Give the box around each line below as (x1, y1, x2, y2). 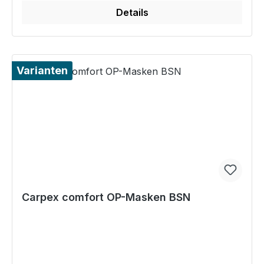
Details (115, 6, 148, 19)
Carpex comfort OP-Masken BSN (22, 191, 190, 204)
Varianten (16, 64, 68, 77)
